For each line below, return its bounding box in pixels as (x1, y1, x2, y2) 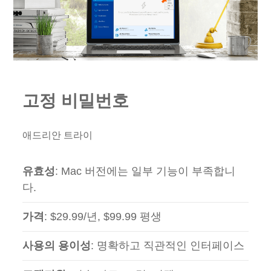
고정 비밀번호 (22, 91, 129, 110)
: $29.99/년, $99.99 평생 (44, 210, 162, 223)
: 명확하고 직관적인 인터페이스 (91, 239, 245, 252)
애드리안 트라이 (22, 129, 93, 140)
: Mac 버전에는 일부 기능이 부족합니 (55, 165, 236, 177)
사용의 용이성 (22, 239, 91, 252)
